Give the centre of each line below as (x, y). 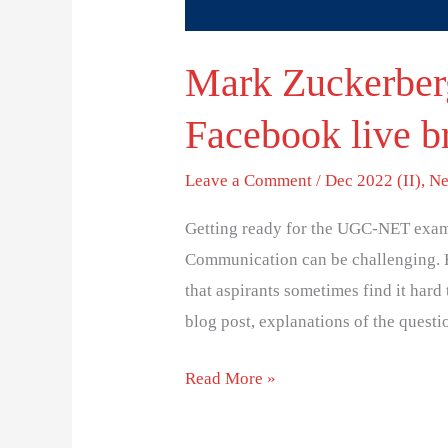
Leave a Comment (249, 180)
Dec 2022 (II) (373, 180)
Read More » (231, 378)
